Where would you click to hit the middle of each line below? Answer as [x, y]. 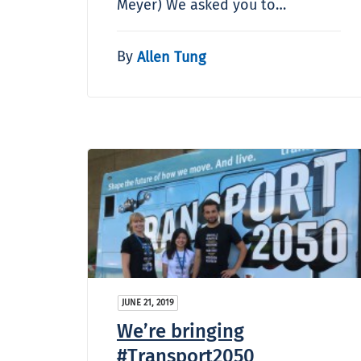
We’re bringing [180, 331]
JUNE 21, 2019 [148, 302]
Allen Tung [171, 57]
